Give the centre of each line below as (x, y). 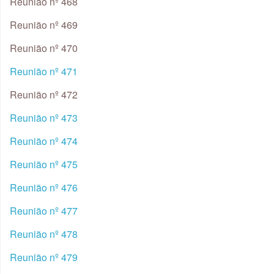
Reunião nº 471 (44, 72)
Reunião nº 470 (44, 48)
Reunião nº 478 (44, 234)
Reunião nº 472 (44, 95)
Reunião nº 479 (44, 257)
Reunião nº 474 (44, 141)
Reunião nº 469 (44, 25)
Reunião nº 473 (44, 118)
